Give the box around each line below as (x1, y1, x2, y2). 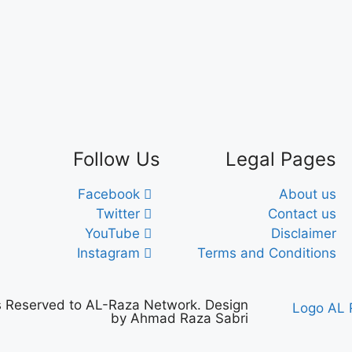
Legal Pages (225, 147, 336, 170)
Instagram (76, 244, 140, 261)
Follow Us (73, 147, 160, 170)
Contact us (268, 205, 336, 222)
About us (279, 185, 336, 202)
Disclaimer (271, 225, 336, 241)
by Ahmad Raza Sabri (111, 310, 248, 326)
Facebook (77, 185, 140, 202)
